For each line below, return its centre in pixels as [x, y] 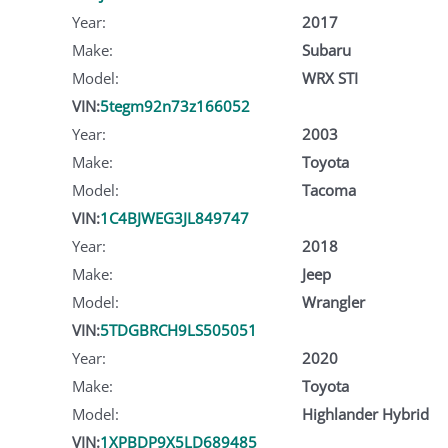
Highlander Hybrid [365, 413]
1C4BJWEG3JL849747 [174, 217]
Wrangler [333, 301]
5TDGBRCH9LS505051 [178, 329]
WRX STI [329, 77]
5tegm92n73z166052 [175, 105]
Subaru [326, 49]
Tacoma [328, 189]
